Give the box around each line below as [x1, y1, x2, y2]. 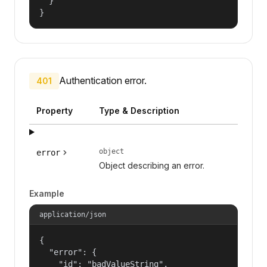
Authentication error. [59, 74, 147, 86]
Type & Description [98, 105, 179, 116]
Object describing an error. [98, 160, 204, 170]
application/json [39, 210, 106, 219]
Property [36, 105, 73, 116]
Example [29, 188, 64, 198]
